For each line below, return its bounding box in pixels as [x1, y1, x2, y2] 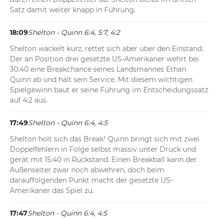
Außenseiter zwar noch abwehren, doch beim [10, 165, 165, 175]
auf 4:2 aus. [10, 96, 48, 105]
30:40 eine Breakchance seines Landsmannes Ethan [10, 65, 186, 74]
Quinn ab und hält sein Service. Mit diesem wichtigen [10, 75, 192, 84]
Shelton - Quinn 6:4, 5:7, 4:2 [28, 28, 120, 37]
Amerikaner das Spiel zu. [10, 186, 94, 195]
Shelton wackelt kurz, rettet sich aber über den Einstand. [10, 44, 203, 54]
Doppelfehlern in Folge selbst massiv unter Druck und [10, 145, 196, 154]
